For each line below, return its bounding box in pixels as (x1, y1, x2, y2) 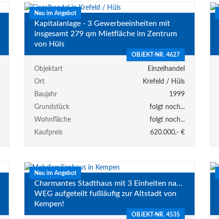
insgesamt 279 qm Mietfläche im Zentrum (34, 29, 177, 38)
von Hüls (34, 40, 65, 48)
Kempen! (34, 200, 64, 208)
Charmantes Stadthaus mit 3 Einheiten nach (34, 179, 185, 188)
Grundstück (34, 104, 69, 111)
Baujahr (34, 91, 57, 98)
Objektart (34, 66, 63, 73)
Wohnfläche (34, 116, 71, 124)
